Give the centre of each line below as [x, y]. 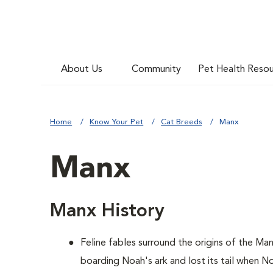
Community [157, 69]
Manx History [108, 211]
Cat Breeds [182, 122]
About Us [82, 69]
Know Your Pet [117, 122]
